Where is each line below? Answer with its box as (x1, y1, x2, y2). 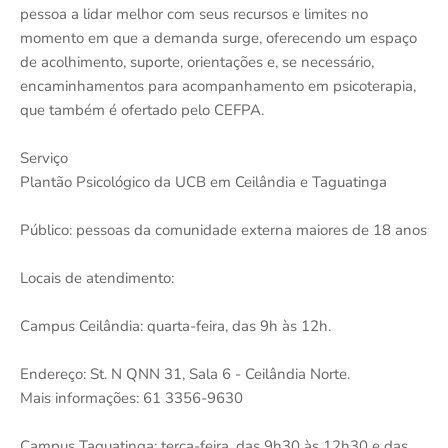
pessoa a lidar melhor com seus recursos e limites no (20, 3, 368, 24)
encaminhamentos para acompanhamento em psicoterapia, (20, 75, 416, 96)
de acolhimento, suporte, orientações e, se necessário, (20, 51, 374, 72)
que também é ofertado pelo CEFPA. (20, 99, 264, 120)
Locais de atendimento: (20, 267, 174, 288)
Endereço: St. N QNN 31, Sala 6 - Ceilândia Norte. (20, 363, 350, 384)
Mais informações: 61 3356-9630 (20, 387, 243, 408)
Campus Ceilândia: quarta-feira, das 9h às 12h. (20, 315, 331, 336)
